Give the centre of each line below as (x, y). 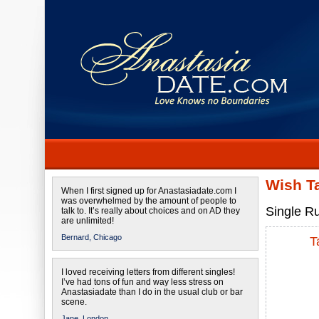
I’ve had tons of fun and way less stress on (142, 282)
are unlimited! (88, 221)
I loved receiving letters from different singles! (148, 272)
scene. (74, 302)
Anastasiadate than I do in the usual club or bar (152, 292)
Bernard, (76, 237)
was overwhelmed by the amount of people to (149, 201)
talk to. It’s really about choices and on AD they (151, 211)
